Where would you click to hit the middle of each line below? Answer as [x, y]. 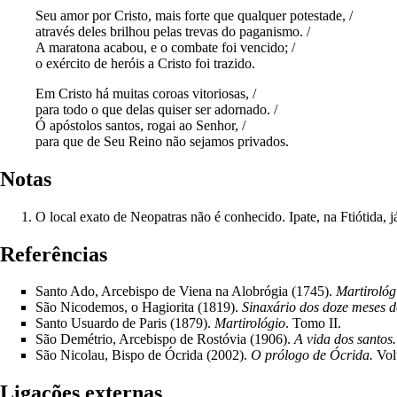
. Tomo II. [313, 323]
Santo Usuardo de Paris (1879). [125, 323]
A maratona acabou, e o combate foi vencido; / [165, 47]
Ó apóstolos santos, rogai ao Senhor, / [140, 125]
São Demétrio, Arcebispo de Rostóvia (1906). [165, 339]
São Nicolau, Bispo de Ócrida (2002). [143, 355]
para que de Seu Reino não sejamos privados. [162, 141]
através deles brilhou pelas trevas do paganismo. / [173, 31]
